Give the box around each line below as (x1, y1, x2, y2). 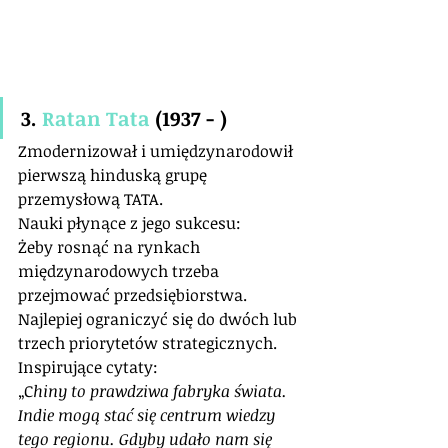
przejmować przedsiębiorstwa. (18, 283, 247, 306)
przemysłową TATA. (18, 187, 163, 210)
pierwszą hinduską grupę (18, 163, 211, 186)
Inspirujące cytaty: (18, 355, 158, 378)
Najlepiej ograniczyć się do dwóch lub (18, 307, 301, 330)
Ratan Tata (42, 103, 150, 132)
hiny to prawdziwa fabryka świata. (33, 379, 291, 402)
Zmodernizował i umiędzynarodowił (18, 139, 297, 162)
